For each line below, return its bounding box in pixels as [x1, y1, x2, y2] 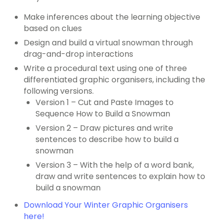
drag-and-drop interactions [24, 48, 133, 60]
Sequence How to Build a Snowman [36, 108, 170, 120]
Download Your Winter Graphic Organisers [24, 199, 188, 211]
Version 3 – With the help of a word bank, [36, 159, 194, 171]
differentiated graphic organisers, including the [24, 74, 205, 86]
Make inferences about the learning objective [24, 11, 200, 23]
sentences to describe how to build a [36, 134, 179, 146]
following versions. [24, 85, 94, 97]
